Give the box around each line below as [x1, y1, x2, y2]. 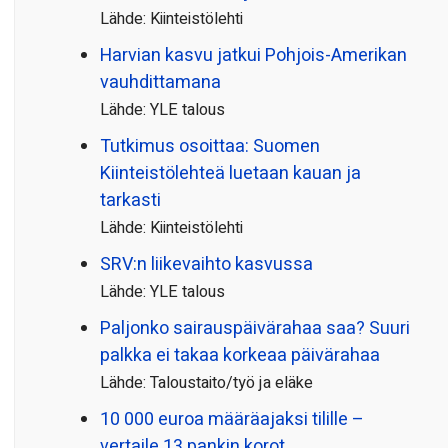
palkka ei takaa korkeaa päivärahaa [100, 342, 380, 370]
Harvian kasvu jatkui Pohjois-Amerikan [100, 42, 407, 70]
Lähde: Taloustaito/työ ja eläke [100, 371, 313, 396]
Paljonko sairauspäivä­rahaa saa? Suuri [100, 315, 410, 343]
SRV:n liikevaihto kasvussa [100, 251, 313, 279]
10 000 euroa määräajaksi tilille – [100, 406, 364, 434]
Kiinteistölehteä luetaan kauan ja [100, 160, 361, 188]
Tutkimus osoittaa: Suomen [100, 133, 320, 161]
